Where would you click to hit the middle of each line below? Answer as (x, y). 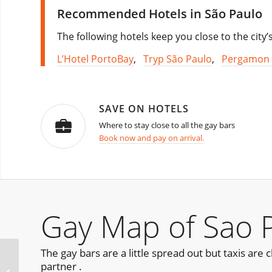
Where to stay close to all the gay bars (167, 125)
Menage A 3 (42, 265)
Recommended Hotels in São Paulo (160, 13)
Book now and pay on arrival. (151, 138)
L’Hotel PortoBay (95, 59)
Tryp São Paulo (178, 59)
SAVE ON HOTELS (144, 109)
